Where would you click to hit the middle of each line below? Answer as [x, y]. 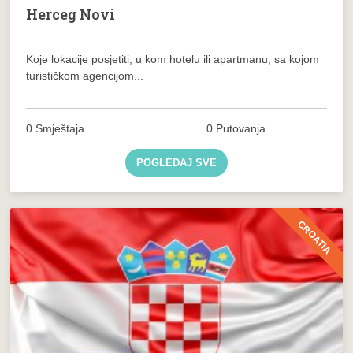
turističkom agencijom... [85, 75]
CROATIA [314, 237]
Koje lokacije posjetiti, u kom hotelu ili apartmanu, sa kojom [173, 59]
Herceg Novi [71, 14]
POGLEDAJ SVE [176, 162]
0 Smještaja [56, 128]
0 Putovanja [236, 128]
